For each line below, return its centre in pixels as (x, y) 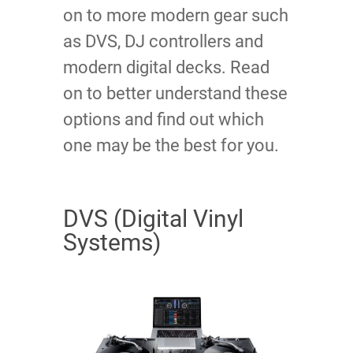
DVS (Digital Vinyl (153, 219)
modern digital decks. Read (166, 68)
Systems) (112, 243)
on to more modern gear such (176, 16)
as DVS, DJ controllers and (163, 42)
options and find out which (163, 120)
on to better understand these (175, 94)
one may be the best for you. (171, 146)
